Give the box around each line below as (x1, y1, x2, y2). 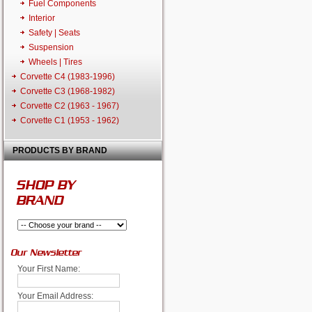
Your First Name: (17, 264, 80, 274)
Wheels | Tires (29, 57, 82, 67)
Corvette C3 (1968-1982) (20, 86, 115, 96)
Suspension (29, 42, 74, 52)
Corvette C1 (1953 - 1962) (20, 116, 119, 125)
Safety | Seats (29, 28, 80, 38)
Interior (29, 13, 55, 23)
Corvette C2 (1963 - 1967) (20, 101, 119, 111)
